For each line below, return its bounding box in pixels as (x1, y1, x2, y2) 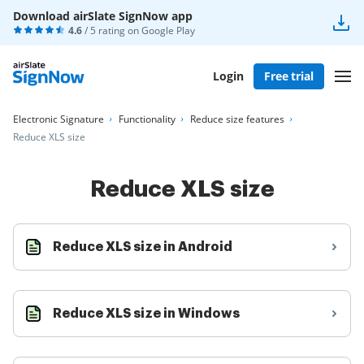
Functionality (119, 112, 175, 126)
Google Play (141, 24, 195, 37)
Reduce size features (190, 112, 284, 126)
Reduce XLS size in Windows (53, 307, 240, 320)
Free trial (264, 67, 314, 84)
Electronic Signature (13, 112, 104, 126)
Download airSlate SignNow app (13, 8, 193, 24)
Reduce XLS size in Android (53, 240, 232, 253)
